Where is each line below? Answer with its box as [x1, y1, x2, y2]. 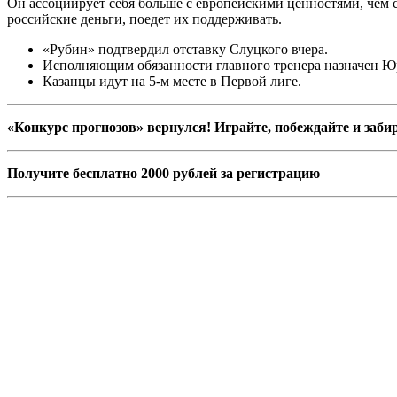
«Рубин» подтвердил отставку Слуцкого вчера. [43, 42, 328, 57]
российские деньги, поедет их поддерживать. [7, 12, 282, 27]
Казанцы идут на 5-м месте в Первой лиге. [43, 74, 301, 89]
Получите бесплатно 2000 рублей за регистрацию [7, 166, 320, 181]
